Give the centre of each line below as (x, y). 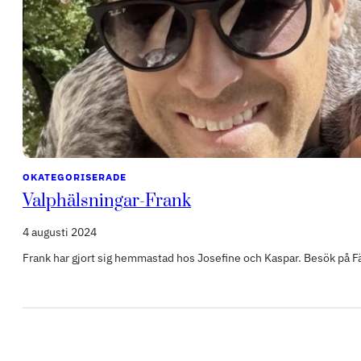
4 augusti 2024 (60, 232)
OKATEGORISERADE (75, 177)
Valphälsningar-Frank (107, 202)
